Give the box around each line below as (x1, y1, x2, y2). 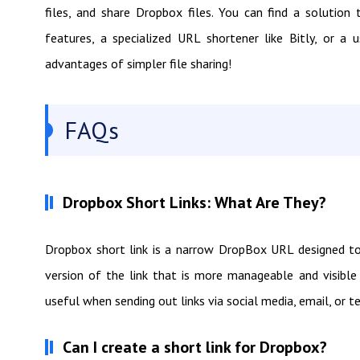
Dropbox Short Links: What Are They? (63, 192, 326, 213)
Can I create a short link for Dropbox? (63, 337, 327, 358)
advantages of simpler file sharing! (45, 55, 231, 72)
